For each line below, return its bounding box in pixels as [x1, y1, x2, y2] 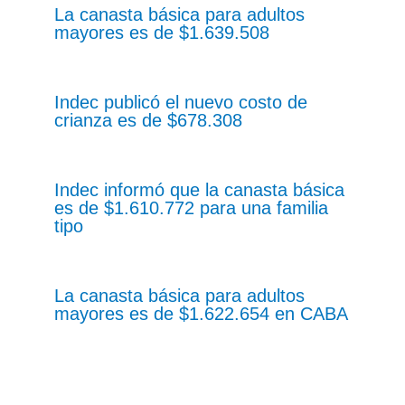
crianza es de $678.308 [54, 110, 242, 131]
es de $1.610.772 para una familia [54, 198, 328, 219]
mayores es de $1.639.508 [54, 23, 269, 43]
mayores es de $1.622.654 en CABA [54, 304, 348, 325]
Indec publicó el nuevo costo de [54, 92, 307, 113]
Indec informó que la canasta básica [54, 180, 344, 201]
